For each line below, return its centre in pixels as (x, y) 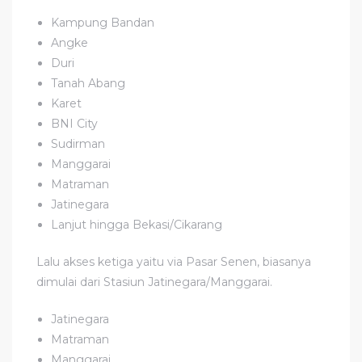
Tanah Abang (88, 83)
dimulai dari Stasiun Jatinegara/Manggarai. (154, 282)
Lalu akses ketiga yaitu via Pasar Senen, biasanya (174, 261)
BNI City (75, 123)
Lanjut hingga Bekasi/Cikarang (137, 224)
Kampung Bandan (103, 22)
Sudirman (78, 143)
